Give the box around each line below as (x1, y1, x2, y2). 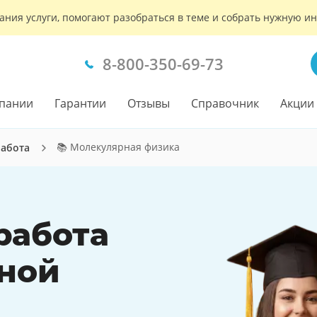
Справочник (191, 96, 259, 111)
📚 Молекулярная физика (57, 140, 180, 154)
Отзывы (127, 96, 170, 111)
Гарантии (54, 96, 106, 111)
